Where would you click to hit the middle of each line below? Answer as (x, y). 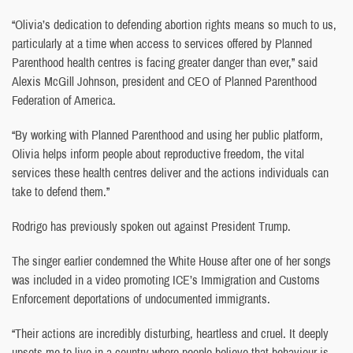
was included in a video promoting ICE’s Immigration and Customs (166, 280)
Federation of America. (64, 100)
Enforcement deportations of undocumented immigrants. (141, 299)
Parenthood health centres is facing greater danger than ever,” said (165, 62)
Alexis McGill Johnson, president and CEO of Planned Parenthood (164, 81)
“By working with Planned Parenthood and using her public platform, (167, 135)
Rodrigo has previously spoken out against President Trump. (151, 226)
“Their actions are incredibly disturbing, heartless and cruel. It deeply (170, 333)
